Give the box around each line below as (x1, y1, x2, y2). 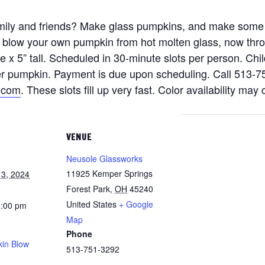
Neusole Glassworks (66, 153, 143, 164)
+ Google (119, 198, 153, 210)
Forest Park (66, 183, 110, 195)
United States (66, 198, 117, 210)
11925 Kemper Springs (66, 167, 153, 179)
